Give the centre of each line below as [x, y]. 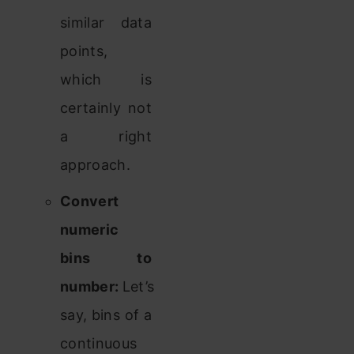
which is [106, 79]
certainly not [106, 107]
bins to [106, 258]
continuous [99, 343]
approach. [95, 164]
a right [106, 136]
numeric [90, 229]
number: [91, 286]
